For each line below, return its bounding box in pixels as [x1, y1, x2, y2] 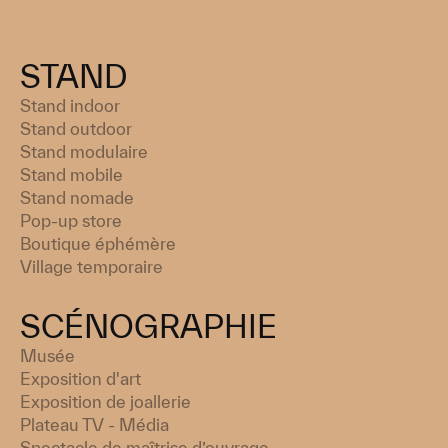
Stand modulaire [20, 141, 149, 161]
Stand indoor [20, 95, 121, 115]
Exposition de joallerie [20, 391, 192, 411]
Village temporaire [20, 256, 164, 276]
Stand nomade [20, 187, 135, 207]
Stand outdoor [20, 118, 133, 138]
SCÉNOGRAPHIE [20, 308, 278, 344]
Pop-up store [20, 210, 123, 230]
